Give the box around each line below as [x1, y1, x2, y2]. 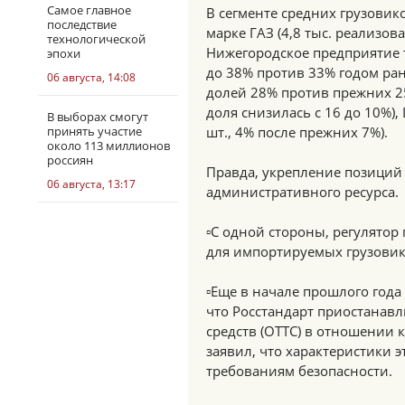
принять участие [47, 123, 142, 139]
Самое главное [47, 2, 131, 18]
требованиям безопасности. [206, 362, 392, 380]
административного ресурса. [206, 183, 399, 201]
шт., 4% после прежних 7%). [206, 123, 388, 141]
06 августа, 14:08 [47, 70, 136, 85]
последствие [47, 16, 117, 33]
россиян [47, 152, 93, 168]
